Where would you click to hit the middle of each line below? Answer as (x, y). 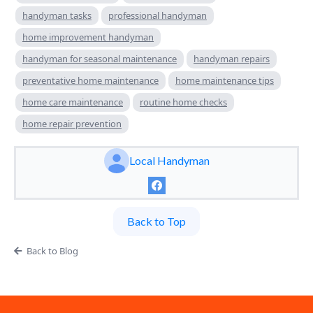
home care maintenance (73, 102)
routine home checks (183, 102)
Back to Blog (52, 250)
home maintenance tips (225, 80)
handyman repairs (232, 58)
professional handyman (158, 15)
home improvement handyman (88, 37)
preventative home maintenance (90, 80)
